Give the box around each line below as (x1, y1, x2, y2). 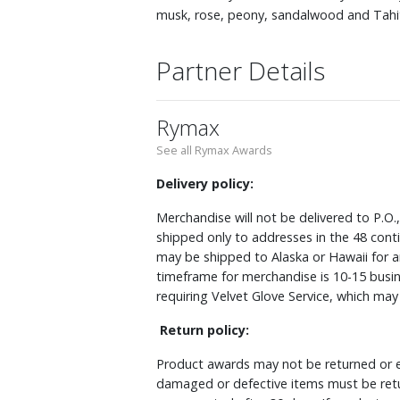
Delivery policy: (156, 175, 254, 192)
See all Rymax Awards (156, 142, 272, 158)
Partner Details (156, 54, 325, 87)
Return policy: (160, 321, 249, 338)
